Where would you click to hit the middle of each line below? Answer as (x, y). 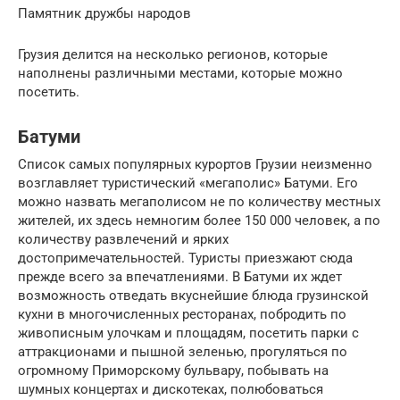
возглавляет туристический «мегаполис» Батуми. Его (188, 183)
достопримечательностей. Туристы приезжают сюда (185, 258)
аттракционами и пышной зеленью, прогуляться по (183, 351)
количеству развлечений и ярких (123, 239)
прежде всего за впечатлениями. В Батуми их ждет (180, 276)
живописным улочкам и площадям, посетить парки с (188, 333)
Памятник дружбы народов (104, 13)
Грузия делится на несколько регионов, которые (173, 54)
